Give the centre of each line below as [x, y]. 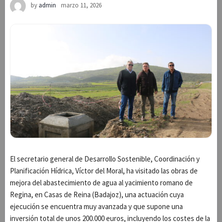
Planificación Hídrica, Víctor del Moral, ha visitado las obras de [104, 170]
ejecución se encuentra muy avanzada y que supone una [96, 206]
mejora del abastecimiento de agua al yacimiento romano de [101, 182]
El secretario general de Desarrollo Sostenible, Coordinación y [105, 159]
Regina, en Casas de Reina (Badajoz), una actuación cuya [97, 194]
